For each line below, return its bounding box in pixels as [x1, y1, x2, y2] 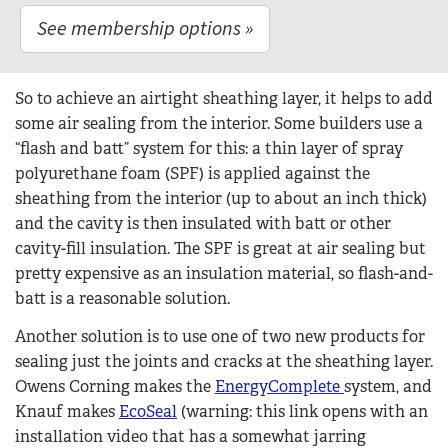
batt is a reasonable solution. [15, 287, 230, 309]
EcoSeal [119, 400, 177, 422]
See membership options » [37, 14, 253, 43]
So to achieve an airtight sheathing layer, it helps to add [15, 87, 433, 109]
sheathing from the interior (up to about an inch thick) [15, 187, 427, 209]
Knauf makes [15, 400, 119, 422]
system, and [344, 375, 432, 397]
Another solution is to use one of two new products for [15, 325, 425, 347]
